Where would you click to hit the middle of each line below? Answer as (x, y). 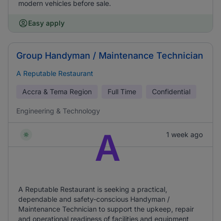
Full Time (122, 92)
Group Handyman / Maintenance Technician (110, 55)
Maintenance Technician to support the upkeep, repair (106, 209)
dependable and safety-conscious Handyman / (94, 199)
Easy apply (46, 23)
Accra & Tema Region (57, 92)
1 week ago (184, 134)
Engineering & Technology (58, 111)
